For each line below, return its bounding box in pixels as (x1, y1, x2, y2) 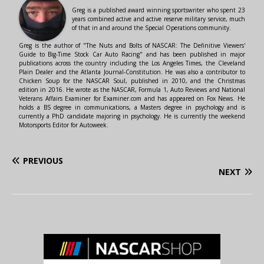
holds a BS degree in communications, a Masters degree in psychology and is (19, 103, 245, 111)
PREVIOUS (23, 155, 63, 166)
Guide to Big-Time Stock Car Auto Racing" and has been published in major (19, 50, 245, 58)
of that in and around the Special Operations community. (72, 24, 231, 32)
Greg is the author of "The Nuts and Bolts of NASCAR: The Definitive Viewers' (19, 41, 245, 49)
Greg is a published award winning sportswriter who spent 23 (72, 6, 245, 14)
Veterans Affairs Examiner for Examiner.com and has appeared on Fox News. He (19, 94, 245, 103)
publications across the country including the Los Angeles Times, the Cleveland (19, 59, 245, 67)
